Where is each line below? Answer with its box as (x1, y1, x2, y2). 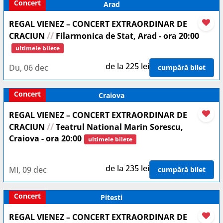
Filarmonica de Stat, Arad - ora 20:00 (54, 30, 199, 41)
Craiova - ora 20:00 (9, 133, 82, 144)
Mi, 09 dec (9, 164, 47, 175)
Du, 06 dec (9, 62, 48, 73)
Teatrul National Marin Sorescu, (54, 121, 183, 132)
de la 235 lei (106, 163, 149, 174)
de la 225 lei (106, 61, 149, 72)
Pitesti (101, 193, 122, 202)
